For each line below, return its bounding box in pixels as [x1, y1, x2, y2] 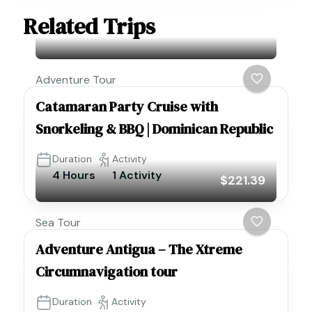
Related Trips [24, 11, 155, 42]
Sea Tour [36, 215, 81, 231]
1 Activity [112, 168, 162, 183]
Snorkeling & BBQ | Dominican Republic [36, 119, 273, 139]
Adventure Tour [36, 72, 116, 88]
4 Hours [52, 168, 95, 183]
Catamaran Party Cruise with [36, 97, 218, 117]
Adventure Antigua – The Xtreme [36, 240, 242, 260]
